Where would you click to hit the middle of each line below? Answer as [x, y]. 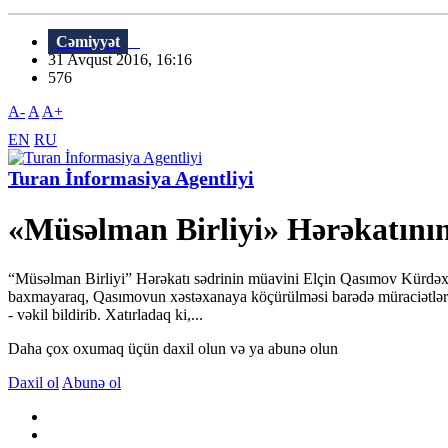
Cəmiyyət [88, 42]
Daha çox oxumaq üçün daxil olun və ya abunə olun [173, 348]
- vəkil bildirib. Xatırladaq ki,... [105, 314]
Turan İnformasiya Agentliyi [131, 178]
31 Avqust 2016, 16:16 [126, 60]
